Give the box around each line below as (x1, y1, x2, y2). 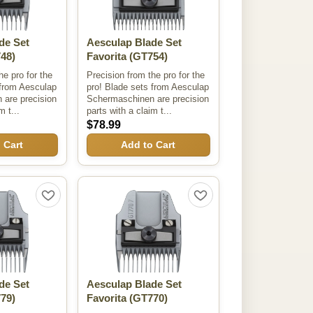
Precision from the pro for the (86, 69, 205, 80)
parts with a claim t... (86, 105, 172, 116)
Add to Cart (121, 139, 176, 151)
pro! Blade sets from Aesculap (86, 81, 209, 92)
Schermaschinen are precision (86, 93, 209, 104)
